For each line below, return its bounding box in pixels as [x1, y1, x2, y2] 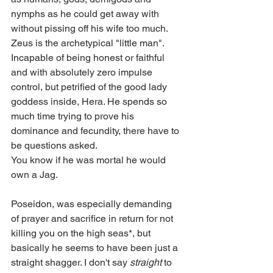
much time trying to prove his [11, 110, 136, 122]
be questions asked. [11, 140, 99, 152]
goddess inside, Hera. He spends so [11, 96, 169, 108]
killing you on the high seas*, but [11, 227, 153, 239]
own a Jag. [11, 169, 60, 181]
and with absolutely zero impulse [11, 66, 155, 79]
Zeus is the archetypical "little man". [11, 37, 166, 49]
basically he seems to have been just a [11, 242, 180, 254]
